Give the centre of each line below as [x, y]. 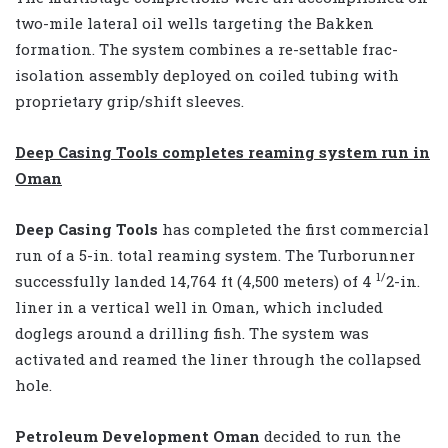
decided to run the [330, 435]
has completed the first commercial [293, 228]
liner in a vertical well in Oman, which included [199, 306]
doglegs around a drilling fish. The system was [192, 332]
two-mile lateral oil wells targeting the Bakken [194, 22]
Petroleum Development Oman [137, 435]
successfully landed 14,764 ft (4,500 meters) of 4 [195, 280]
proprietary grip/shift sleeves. [129, 100]
